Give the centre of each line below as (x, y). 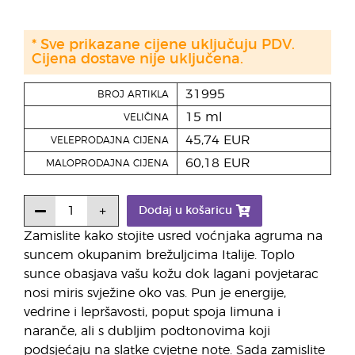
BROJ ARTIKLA (133, 94)
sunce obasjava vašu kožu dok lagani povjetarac (171, 274)
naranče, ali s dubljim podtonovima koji (147, 331)
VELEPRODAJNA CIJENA (110, 140)
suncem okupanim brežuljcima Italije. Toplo (159, 255)
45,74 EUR (218, 140)
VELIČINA (146, 117)
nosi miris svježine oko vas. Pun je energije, (155, 293)
